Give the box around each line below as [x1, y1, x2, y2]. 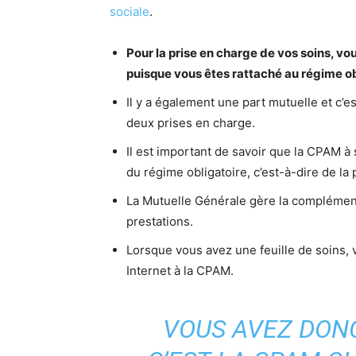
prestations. [126, 214, 193, 229]
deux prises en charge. [126, 115, 255, 130]
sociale [110, 4, 149, 19]
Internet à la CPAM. [126, 263, 234, 278]
